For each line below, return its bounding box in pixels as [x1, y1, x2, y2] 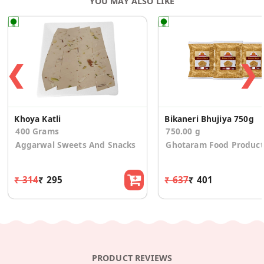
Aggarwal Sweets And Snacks [15, 139, 136, 151]
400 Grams [15, 126, 59, 137]
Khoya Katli [14, 113, 61, 125]
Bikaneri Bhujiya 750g [164, 113, 254, 125]
